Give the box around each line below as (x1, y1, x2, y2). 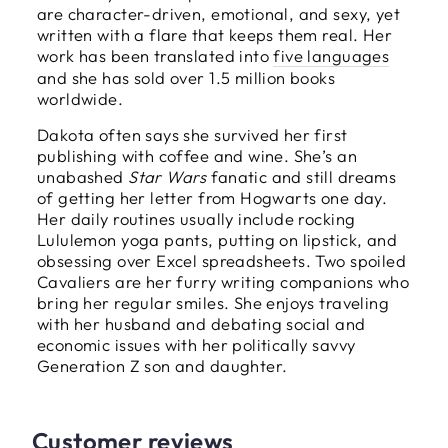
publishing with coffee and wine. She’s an (37, 145, 357, 167)
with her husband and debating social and (37, 313, 366, 335)
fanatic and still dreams (206, 166, 397, 188)
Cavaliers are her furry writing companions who (37, 271, 410, 293)
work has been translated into (37, 45, 274, 67)
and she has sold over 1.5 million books (37, 67, 336, 89)
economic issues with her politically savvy (37, 334, 356, 356)
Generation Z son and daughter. (37, 355, 292, 377)
